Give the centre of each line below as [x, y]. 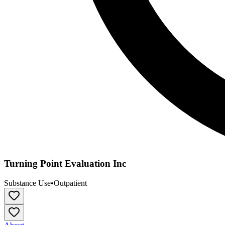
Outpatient [70, 183]
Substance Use [27, 183]
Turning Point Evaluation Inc [65, 164]
